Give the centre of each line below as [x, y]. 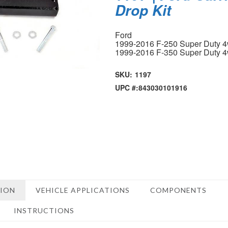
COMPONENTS [178, 190]
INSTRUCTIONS [44, 210]
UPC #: [127, 88]
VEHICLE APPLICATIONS [83, 190]
